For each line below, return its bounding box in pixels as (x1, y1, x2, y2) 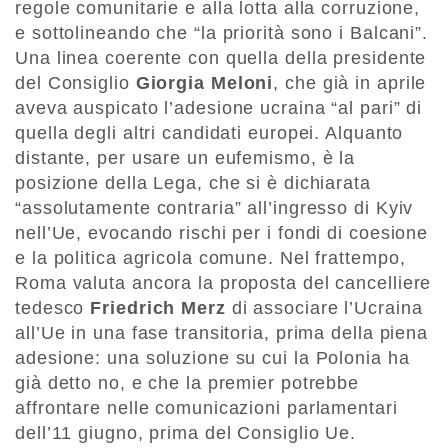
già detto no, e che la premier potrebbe (15, 373, 360, 394)
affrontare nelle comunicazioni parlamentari (15, 398, 398, 419)
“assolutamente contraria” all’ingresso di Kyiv (15, 198, 414, 219)
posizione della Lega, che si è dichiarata (15, 173, 371, 194)
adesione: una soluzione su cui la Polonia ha (15, 348, 410, 369)
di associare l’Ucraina (225, 298, 423, 319)
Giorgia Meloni (135, 73, 274, 94)
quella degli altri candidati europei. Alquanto (15, 123, 404, 144)
